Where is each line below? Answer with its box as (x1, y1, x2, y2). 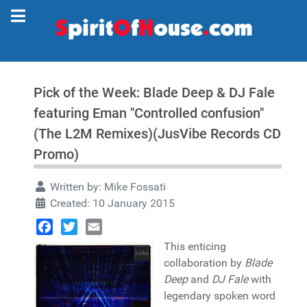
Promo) (34, 146, 79, 162)
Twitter (61, 236, 95, 249)
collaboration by (164, 256, 245, 269)
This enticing (164, 240, 226, 253)
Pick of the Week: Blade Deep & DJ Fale (34, 84, 275, 101)
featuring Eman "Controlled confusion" (34, 105, 264, 121)
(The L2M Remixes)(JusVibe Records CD (34, 125, 281, 142)
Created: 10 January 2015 (50, 197, 175, 210)
